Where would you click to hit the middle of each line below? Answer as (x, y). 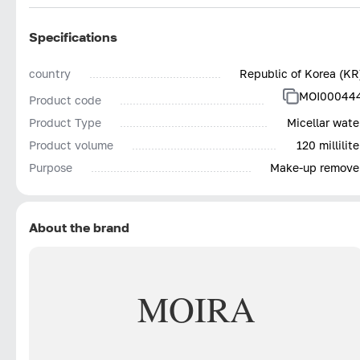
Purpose (51, 167)
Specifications (73, 37)
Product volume (71, 145)
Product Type (65, 122)
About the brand (79, 227)
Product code (65, 100)
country (50, 73)
